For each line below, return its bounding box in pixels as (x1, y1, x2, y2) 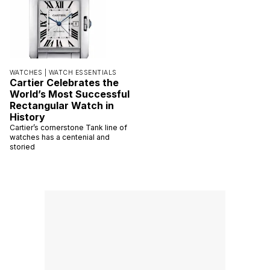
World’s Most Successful (10, 87, 130, 100)
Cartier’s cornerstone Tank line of (10, 122, 127, 132)
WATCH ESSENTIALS (48, 68, 117, 77)
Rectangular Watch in (10, 99, 114, 111)
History (10, 110, 45, 123)
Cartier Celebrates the (10, 76, 119, 89)
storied (10, 142, 35, 151)
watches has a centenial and (10, 132, 110, 142)
